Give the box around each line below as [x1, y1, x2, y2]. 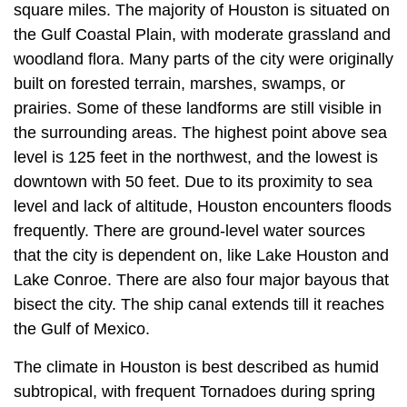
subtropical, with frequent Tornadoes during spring [14, 382, 375, 402]
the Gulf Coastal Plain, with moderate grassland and [14, 25, 391, 45]
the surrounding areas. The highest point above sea [14, 124, 387, 143]
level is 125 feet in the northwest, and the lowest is [14, 148, 378, 167]
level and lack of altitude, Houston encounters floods [14, 197, 392, 216]
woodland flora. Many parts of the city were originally [14, 50, 393, 69]
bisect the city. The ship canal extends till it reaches [14, 295, 384, 314]
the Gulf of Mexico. [14, 320, 150, 339]
